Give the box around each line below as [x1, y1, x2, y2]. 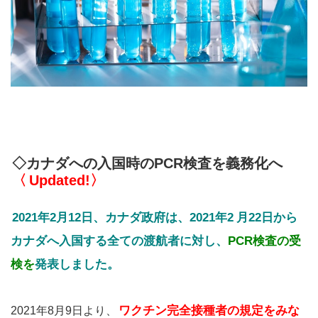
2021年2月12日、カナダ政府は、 [12, 210, 190, 224]
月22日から [236, 210, 297, 224]
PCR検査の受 [228, 234, 301, 248]
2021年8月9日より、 [11, 304, 117, 317]
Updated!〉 [29, 172, 104, 188]
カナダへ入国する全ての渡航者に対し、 [11, 234, 228, 248]
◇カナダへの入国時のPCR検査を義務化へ [12, 155, 297, 171]
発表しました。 [35, 257, 119, 271]
